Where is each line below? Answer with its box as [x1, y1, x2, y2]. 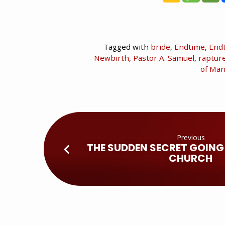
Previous [176, 133, 205, 143]
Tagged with [103, 42, 151, 52]
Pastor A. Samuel [133, 53, 194, 63]
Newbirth [94, 53, 129, 63]
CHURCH [169, 151, 213, 166]
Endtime [174, 42, 205, 52]
